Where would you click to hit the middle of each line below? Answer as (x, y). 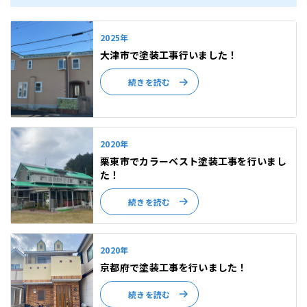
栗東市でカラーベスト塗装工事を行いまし (194, 161)
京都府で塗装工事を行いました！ (174, 267)
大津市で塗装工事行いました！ (169, 55)
